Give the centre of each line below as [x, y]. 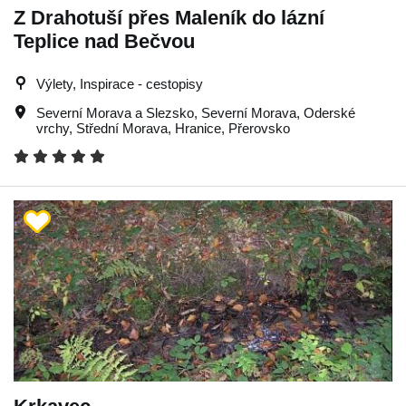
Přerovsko [259, 128]
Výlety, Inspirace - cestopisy [120, 83]
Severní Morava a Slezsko [115, 112]
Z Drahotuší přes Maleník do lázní [169, 17]
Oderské [329, 112]
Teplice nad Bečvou [104, 41]
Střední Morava [122, 128]
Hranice [198, 128]
